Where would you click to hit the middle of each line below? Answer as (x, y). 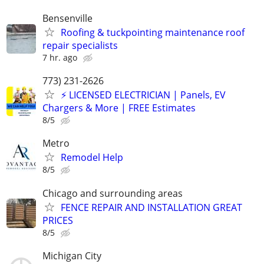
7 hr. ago (60, 58)
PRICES (58, 220)
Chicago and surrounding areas (113, 193)
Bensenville (67, 19)
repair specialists (80, 46)
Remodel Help (92, 158)
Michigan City (72, 255)
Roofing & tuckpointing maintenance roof (153, 33)
